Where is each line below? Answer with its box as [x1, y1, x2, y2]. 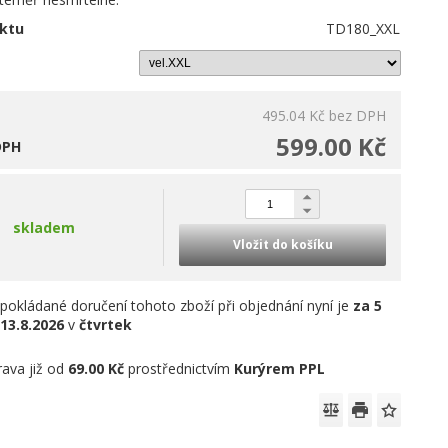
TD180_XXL [326, 19, 401, 38]
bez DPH [329, 106, 386, 125]
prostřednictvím [124, 359, 235, 378]
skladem [13, 218, 76, 237]
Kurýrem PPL [234, 359, 326, 378]
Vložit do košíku [232, 236, 333, 253]
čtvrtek [79, 315, 133, 334]
